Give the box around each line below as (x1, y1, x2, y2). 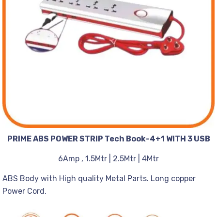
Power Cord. (2, 186, 46, 196)
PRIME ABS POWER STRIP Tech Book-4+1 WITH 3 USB (7, 134, 210, 143)
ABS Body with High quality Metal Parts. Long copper (2, 174, 196, 183)
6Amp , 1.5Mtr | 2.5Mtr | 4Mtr (58, 154, 159, 163)
